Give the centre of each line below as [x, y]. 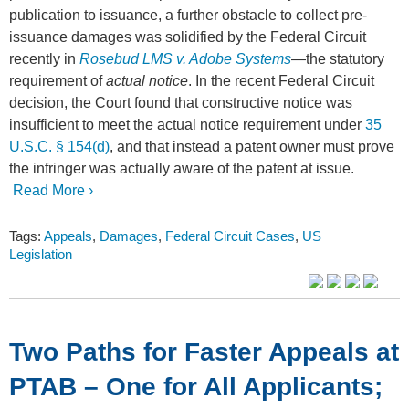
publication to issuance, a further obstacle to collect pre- [188, 16]
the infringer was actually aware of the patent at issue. [182, 169]
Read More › [51, 191]
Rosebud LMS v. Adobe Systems [185, 59]
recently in [44, 59]
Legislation [41, 255]
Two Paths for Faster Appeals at [204, 352]
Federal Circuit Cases [230, 236]
